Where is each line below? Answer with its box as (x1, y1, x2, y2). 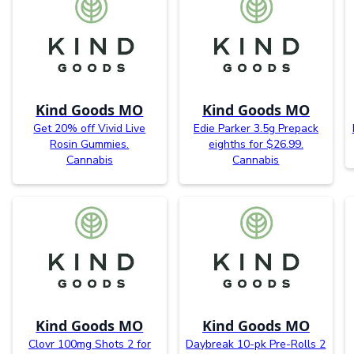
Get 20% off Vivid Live (33, 120, 146, 136)
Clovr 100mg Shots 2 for (28, 336, 151, 352)
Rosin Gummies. (50, 136, 130, 152)
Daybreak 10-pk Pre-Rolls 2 (186, 336, 326, 352)
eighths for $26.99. (208, 136, 303, 152)
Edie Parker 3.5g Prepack (193, 120, 318, 136)
